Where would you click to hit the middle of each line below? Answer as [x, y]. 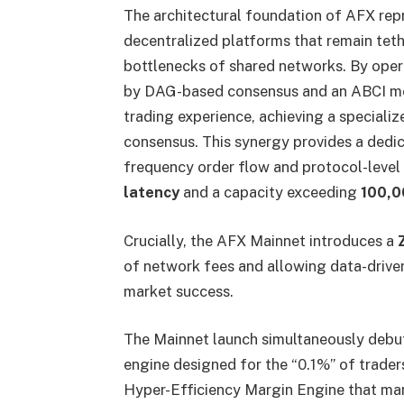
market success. [178, 291]
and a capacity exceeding [270, 193]
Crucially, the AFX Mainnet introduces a [260, 240]
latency [151, 193]
